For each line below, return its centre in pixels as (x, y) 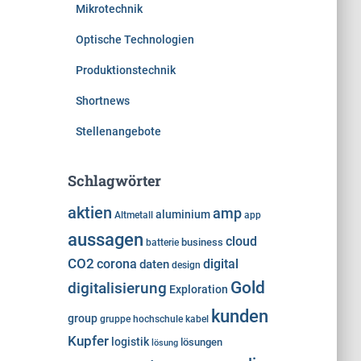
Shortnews (102, 101)
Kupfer (88, 341)
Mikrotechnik (109, 9)
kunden (239, 316)
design (186, 265)
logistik (130, 342)
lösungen (201, 342)
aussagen (105, 239)
